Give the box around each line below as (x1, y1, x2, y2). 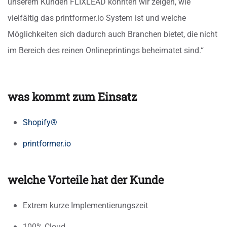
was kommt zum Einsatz (8, 89, 137, 104)
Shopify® (23, 118, 57, 128)
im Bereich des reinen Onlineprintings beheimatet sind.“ (8, 46, 204, 56)
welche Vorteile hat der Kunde (8, 172, 164, 187)
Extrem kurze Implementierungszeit (23, 201, 148, 211)
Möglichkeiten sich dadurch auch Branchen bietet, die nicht (8, 29, 217, 40)
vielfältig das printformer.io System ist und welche (8, 13, 186, 23)
